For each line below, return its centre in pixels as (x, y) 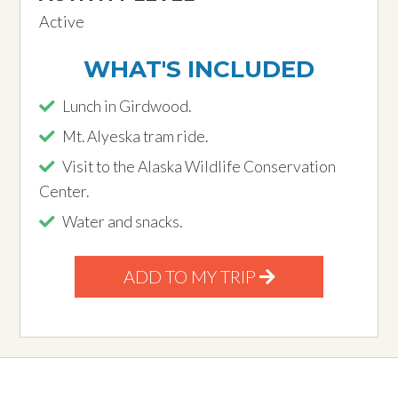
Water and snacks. (122, 221)
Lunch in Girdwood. (126, 106)
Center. (64, 191)
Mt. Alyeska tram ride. (135, 136)
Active (61, 21)
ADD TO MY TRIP (191, 276)
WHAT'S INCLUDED (199, 69)
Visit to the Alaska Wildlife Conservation (199, 166)
